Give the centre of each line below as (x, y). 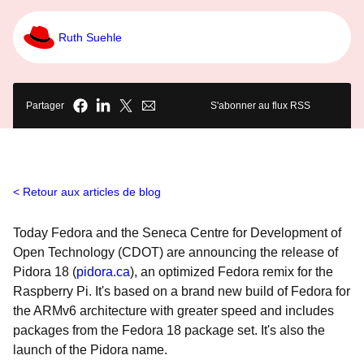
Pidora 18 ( (45, 272)
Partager (45, 106)
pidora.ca (103, 272)
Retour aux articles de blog (92, 192)
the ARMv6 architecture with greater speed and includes (173, 311)
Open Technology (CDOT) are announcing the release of (175, 252)
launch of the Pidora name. (90, 350)
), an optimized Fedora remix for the (232, 272)
